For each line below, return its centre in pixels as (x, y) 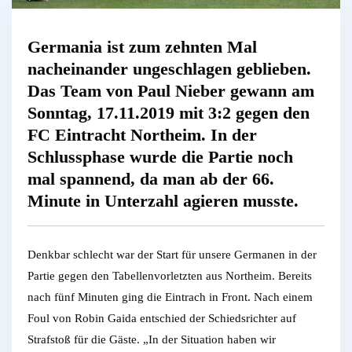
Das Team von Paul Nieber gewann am (171, 91)
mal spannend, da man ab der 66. (151, 179)
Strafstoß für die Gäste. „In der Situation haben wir (152, 339)
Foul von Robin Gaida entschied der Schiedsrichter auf (162, 318)
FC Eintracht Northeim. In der (142, 135)
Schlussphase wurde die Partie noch (160, 157)
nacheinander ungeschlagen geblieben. (169, 69)
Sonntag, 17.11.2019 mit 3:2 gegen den (169, 113)
